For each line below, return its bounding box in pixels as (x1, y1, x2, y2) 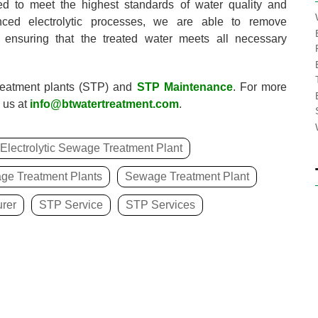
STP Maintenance (136, 81, 233, 94)
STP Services (126, 199, 195, 212)
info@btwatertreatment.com (30, 98, 179, 111)
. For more (232, 81, 287, 94)
